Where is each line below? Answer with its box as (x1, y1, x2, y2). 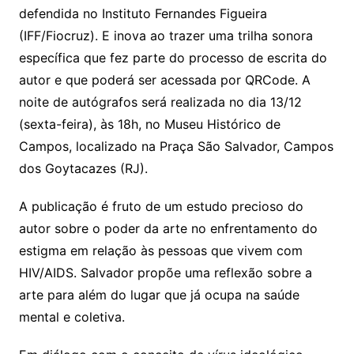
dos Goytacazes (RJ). (18, 160, 148, 176)
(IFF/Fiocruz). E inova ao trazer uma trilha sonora (18, 27, 313, 43)
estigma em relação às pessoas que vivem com (18, 242, 303, 258)
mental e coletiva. (18, 308, 125, 325)
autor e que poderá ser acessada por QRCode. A (18, 71, 311, 88)
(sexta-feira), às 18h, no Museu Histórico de (18, 115, 281, 132)
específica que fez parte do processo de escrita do (18, 49, 327, 66)
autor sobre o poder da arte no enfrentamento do (18, 220, 318, 236)
